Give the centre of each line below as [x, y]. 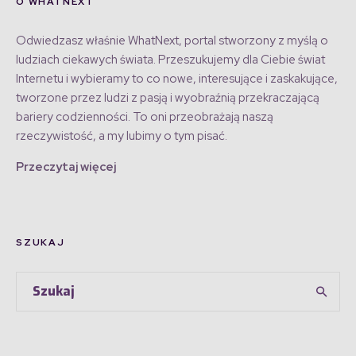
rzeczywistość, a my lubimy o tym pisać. [122, 136]
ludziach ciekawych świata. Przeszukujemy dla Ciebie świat [170, 60]
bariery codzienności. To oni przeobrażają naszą [145, 117]
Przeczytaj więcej [66, 167]
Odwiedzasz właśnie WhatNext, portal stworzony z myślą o [172, 41]
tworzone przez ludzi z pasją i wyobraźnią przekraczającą [168, 98]
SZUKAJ [41, 243]
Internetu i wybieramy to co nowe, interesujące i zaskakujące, [177, 79]
